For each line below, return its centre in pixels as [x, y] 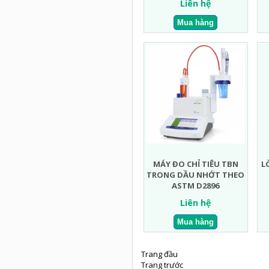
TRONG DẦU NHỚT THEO [196, 175]
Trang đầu [159, 254]
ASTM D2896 [196, 186]
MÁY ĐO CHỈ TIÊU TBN [195, 164]
